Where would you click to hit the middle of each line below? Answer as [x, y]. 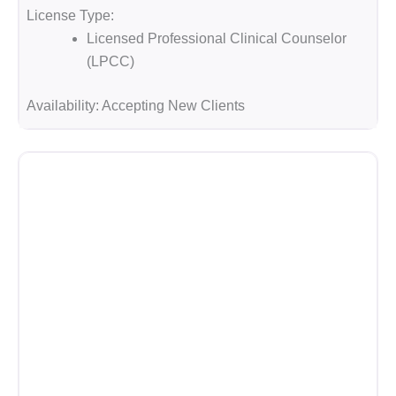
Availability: [64, 105]
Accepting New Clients [173, 105]
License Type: [70, 15]
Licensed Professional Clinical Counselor [217, 38]
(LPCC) [110, 61]
